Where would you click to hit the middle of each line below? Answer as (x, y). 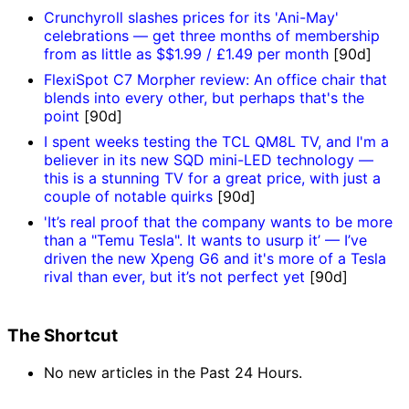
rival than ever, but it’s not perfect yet (177, 277)
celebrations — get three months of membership (212, 36)
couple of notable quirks (131, 197)
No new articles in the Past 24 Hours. (173, 372)
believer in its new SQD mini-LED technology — (209, 160)
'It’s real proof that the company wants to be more (218, 222)
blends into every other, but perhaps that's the (204, 98)
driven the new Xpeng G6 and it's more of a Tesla (215, 259)
